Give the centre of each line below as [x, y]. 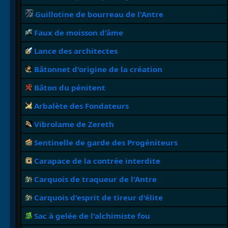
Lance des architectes [76, 51]
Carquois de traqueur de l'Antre [95, 179]
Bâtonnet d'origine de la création [98, 69]
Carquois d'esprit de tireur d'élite [98, 198]
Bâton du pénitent [69, 88]
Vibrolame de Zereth [74, 124]
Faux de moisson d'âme [78, 33]
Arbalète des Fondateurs [81, 106]
